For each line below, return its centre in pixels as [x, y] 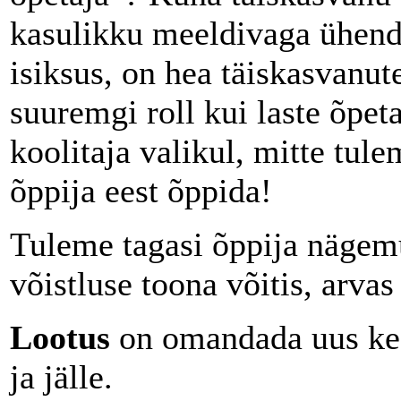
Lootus [64, 337]
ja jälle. [61, 376]
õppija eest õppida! [141, 190]
